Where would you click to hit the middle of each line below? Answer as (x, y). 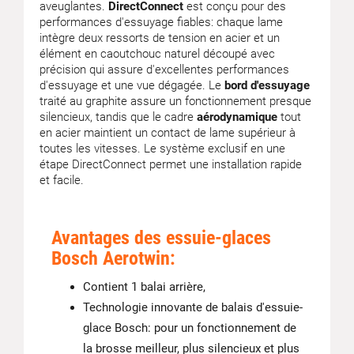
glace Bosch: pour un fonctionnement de (190, 328)
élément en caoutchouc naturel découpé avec (157, 54)
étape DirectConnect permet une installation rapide (171, 164)
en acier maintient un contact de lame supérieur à (168, 133)
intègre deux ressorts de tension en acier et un (160, 38)
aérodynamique (237, 117)
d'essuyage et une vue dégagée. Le (132, 85)
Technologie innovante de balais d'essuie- (193, 307)
